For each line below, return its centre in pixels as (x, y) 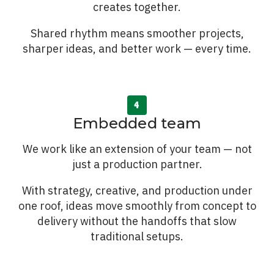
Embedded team (137, 123)
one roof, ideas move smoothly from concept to (137, 206)
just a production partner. (137, 164)
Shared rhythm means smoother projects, (137, 33)
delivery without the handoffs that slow (137, 221)
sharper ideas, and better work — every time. (137, 49)
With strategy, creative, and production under (137, 191)
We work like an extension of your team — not (137, 149)
